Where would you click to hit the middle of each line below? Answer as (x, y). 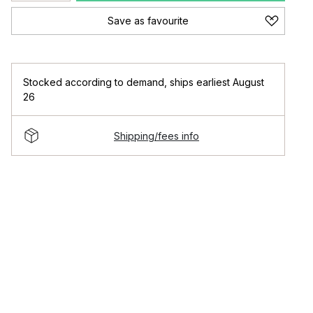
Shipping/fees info (156, 136)
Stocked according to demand (94, 82)
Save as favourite (148, 21)
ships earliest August (217, 82)
